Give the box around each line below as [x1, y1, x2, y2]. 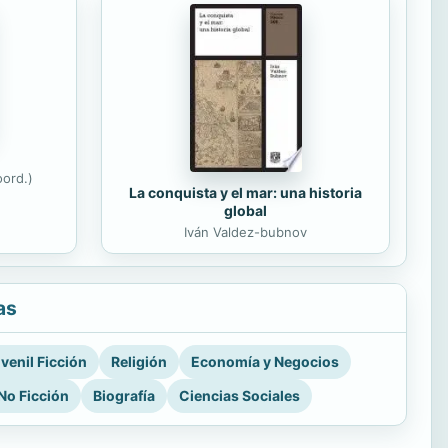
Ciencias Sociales [179, 387, 300, 405]
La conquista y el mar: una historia [129, 184, 362, 202]
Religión [111, 353, 167, 371]
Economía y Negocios [191, 353, 339, 371]
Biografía [93, 387, 155, 405]
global [224, 202, 267, 220]
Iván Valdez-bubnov [184, 224, 307, 241]
